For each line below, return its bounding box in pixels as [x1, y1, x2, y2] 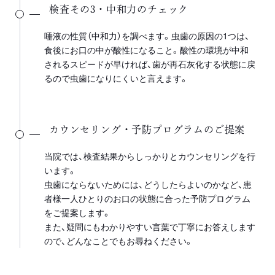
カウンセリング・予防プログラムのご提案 [49, 124, 246, 134]
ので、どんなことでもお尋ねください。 [44, 234, 193, 247]
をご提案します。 [44, 206, 111, 219]
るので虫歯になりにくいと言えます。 [44, 71, 188, 84]
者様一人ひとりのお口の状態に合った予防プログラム [44, 192, 250, 204]
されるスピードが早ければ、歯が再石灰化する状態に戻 [44, 57, 255, 70]
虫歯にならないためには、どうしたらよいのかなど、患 [44, 177, 252, 190]
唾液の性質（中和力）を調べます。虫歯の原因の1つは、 [44, 29, 250, 42]
